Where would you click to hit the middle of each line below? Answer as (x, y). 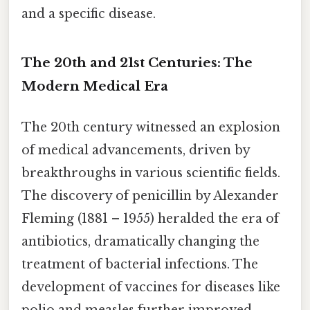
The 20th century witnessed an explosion (151, 128)
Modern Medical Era (95, 86)
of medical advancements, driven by (136, 151)
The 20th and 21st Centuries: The (137, 62)
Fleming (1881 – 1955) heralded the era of (150, 219)
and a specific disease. (89, 14)
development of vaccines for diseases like (151, 288)
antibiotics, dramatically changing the (140, 242)
